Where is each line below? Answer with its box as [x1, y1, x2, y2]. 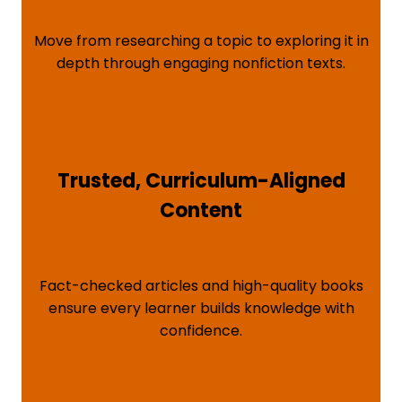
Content [160, 196, 242, 224]
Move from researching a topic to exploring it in [33, 31, 369, 52]
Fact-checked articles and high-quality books [39, 275, 363, 296]
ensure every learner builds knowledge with [48, 297, 354, 319]
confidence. [160, 319, 242, 341]
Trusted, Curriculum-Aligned [57, 166, 345, 195]
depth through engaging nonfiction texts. [57, 53, 345, 74]
